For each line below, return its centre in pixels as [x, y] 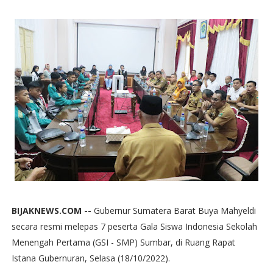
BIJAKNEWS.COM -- [52, 211]
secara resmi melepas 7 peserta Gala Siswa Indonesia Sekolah [134, 226]
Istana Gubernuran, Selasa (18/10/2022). [90, 258]
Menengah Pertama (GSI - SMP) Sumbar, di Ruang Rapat [123, 242]
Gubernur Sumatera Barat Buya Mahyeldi [175, 211]
